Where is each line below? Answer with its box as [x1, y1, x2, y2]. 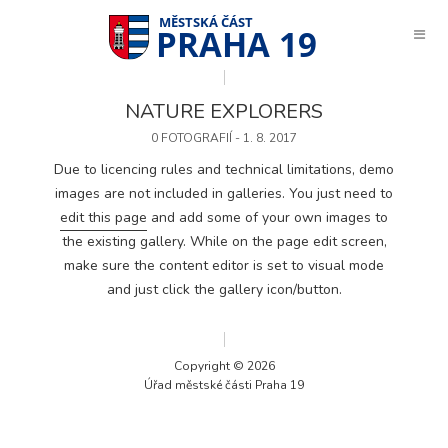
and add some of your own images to [147, 208, 388, 227]
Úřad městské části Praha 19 [144, 377, 304, 393]
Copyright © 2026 [173, 358, 275, 374]
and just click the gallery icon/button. [106, 280, 342, 299]
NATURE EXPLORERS [125, 98, 323, 125]
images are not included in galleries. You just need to [55, 184, 393, 203]
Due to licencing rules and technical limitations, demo [54, 160, 394, 179]
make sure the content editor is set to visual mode [64, 256, 384, 275]
